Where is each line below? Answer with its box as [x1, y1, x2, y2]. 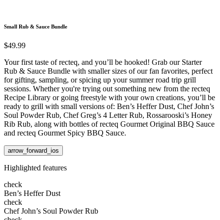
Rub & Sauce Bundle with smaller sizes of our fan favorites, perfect [4, 67, 213, 76]
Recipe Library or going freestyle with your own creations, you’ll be [4, 93, 215, 102]
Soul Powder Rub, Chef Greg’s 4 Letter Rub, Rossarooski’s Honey [4, 111, 212, 120]
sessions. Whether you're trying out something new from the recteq [4, 84, 210, 93]
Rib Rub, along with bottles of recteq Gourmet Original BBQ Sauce [4, 120, 215, 129]
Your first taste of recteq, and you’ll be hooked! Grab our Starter [4, 58, 202, 67]
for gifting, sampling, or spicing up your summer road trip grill [4, 76, 196, 84]
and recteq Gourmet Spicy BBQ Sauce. [4, 129, 126, 137]
